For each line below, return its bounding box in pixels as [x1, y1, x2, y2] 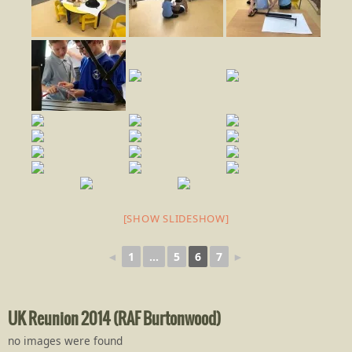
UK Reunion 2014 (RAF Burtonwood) [8, 310, 221, 329]
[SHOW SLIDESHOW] [123, 211, 229, 226]
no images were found [8, 333, 123, 349]
